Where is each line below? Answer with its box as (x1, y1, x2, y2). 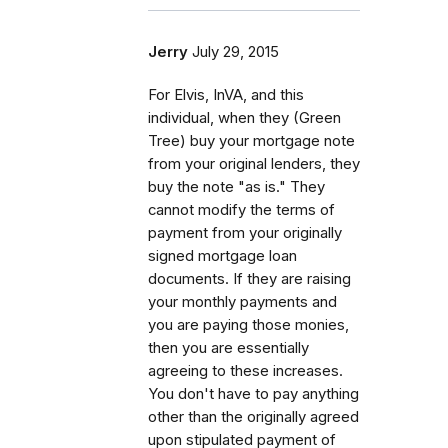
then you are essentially (148, 338, 309, 357)
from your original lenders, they (148, 154, 360, 173)
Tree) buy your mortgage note (148, 131, 355, 150)
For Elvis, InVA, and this (148, 85, 304, 104)
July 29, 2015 (192, 42, 279, 61)
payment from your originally (148, 223, 342, 242)
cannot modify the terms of (148, 200, 335, 219)
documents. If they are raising (148, 269, 351, 288)
